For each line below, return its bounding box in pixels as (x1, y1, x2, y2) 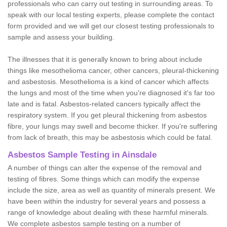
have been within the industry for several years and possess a (8, 197, 206, 205)
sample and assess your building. (8, 32, 115, 41)
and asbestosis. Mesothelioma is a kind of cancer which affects (8, 77, 209, 86)
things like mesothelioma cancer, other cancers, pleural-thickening (8, 66, 219, 74)
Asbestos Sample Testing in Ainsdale (8, 149, 157, 160)
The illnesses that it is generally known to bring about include (8, 55, 202, 63)
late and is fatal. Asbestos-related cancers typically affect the (8, 99, 201, 108)
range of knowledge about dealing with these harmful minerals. (8, 208, 209, 216)
